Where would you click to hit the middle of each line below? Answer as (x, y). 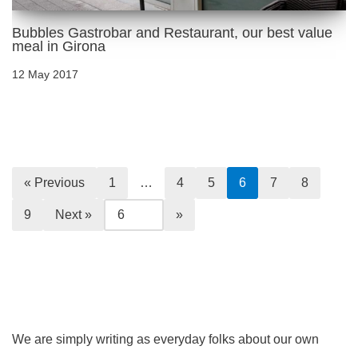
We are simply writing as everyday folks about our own (165, 339)
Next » (74, 214)
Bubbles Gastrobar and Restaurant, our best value (172, 32)
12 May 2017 (45, 74)
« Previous (54, 182)
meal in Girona (59, 46)
